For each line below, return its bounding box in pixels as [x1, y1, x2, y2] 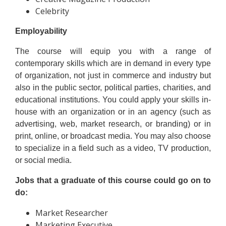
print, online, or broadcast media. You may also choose [15, 132, 211, 140]
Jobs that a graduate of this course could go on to [15, 176, 211, 185]
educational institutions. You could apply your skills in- [15, 95, 211, 104]
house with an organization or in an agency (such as [15, 107, 211, 116]
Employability [15, 27, 67, 35]
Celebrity [35, 6, 69, 17]
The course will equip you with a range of [15, 47, 211, 55]
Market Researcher [35, 207, 108, 218]
